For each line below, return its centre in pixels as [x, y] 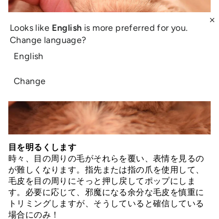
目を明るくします [43, 147]
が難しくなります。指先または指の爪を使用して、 [106, 170]
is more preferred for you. [135, 28]
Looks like [31, 28]
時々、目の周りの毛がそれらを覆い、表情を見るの [106, 158]
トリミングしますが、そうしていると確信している [106, 203]
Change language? [48, 40]
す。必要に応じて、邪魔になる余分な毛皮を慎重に [106, 192]
